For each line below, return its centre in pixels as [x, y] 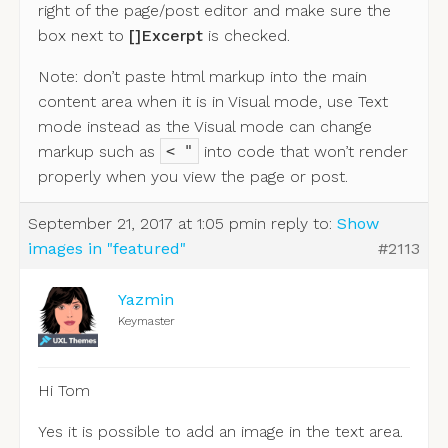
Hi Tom [63, 391]
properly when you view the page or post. [192, 177]
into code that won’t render [303, 151]
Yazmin [145, 300]
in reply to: [295, 224]
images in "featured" [106, 249]
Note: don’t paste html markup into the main [202, 76]
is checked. [246, 35]
